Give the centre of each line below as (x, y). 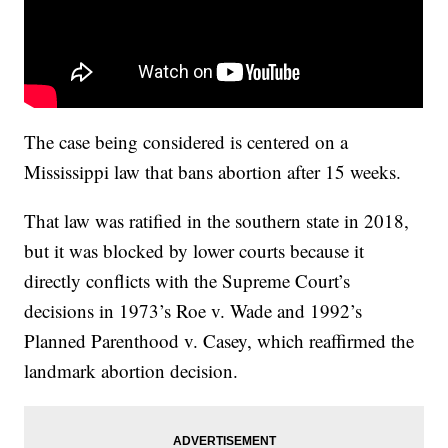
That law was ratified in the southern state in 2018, (217, 220)
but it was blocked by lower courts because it (194, 250)
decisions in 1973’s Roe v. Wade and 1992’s (193, 310)
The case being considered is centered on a (186, 141)
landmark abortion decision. (131, 370)
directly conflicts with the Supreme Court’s (187, 280)
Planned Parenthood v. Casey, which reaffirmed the (219, 340)
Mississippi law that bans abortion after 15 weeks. (213, 171)
